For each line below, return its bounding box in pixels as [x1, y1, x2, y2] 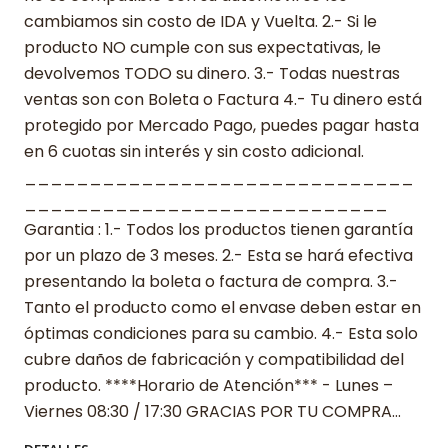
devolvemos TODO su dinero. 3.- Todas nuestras [24, 61, 400, 85]
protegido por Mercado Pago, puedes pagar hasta [24, 113, 419, 137]
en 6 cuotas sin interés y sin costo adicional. [24, 139, 364, 163]
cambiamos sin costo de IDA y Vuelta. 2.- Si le [24, 9, 377, 33]
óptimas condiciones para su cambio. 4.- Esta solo [24, 321, 418, 345]
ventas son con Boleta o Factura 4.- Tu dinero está [24, 87, 422, 111]
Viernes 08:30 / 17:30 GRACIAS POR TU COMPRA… [24, 399, 401, 423]
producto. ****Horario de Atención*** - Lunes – [24, 373, 393, 397]
